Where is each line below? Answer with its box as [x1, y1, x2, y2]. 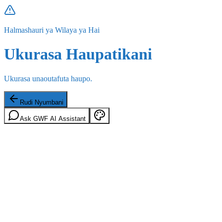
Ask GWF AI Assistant [20, 114, 86, 122]
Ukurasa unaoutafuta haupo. [4, 74, 92, 83]
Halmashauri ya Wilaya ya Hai [4, 26, 100, 34]
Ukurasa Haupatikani [4, 45, 152, 63]
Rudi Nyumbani [20, 98, 63, 106]
